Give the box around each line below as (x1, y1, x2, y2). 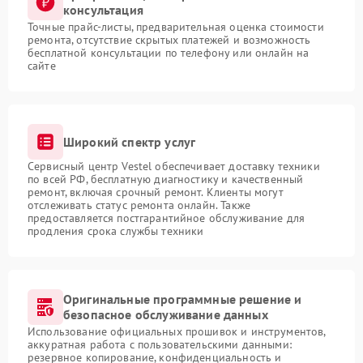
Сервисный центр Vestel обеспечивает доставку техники (28, 159, 320, 174)
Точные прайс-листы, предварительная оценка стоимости (28, 19, 324, 35)
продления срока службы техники (28, 224, 204, 239)
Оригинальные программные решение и (63, 291, 302, 308)
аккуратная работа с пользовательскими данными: (28, 337, 292, 352)
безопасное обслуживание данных (63, 306, 268, 323)
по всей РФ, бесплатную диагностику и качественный (28, 172, 304, 187)
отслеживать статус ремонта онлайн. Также (28, 198, 250, 213)
